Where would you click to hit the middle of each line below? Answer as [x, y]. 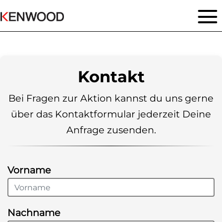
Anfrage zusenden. [111, 130]
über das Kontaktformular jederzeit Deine [111, 114]
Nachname [34, 213]
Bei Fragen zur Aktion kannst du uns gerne [111, 98]
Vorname [29, 170]
